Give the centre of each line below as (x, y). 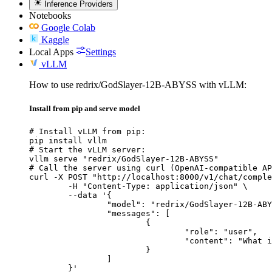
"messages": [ (68, 213)
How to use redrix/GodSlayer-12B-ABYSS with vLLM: (138, 84)
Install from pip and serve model (85, 108)
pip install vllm (68, 140)
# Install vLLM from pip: (87, 131)
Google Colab (68, 27)
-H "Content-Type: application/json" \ (49, 186)
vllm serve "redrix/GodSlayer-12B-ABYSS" (124, 158)
